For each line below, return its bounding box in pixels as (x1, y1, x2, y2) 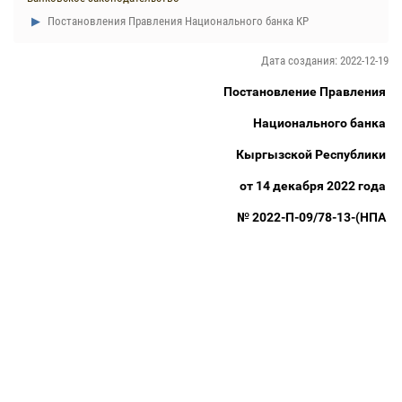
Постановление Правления (223, 84, 389, 99)
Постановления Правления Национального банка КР (45, 14, 309, 28)
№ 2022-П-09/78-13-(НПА (237, 210, 389, 224)
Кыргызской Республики (236, 147, 389, 162)
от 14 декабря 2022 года (240, 179, 389, 193)
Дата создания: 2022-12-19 (261, 54, 389, 67)
